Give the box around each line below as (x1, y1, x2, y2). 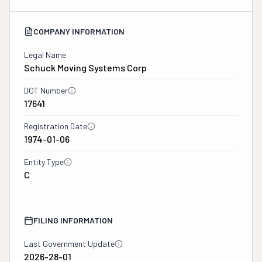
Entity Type (24, 157, 64, 167)
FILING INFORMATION (33, 215, 113, 225)
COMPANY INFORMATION (33, 26, 125, 36)
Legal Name (24, 50, 66, 60)
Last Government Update (24, 239, 115, 249)
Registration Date (24, 121, 87, 131)
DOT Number (24, 85, 68, 95)
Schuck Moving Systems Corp (24, 62, 147, 73)
